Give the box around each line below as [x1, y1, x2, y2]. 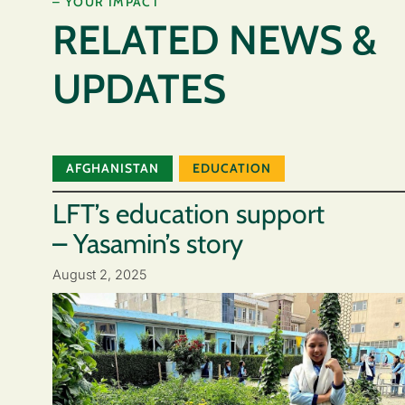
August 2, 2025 [52, 266, 146, 282]
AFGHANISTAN [66, 160, 159, 177]
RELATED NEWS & [52, 15, 377, 65]
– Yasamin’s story [52, 227, 243, 261]
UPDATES [52, 64, 226, 114]
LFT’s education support [52, 197, 325, 231]
